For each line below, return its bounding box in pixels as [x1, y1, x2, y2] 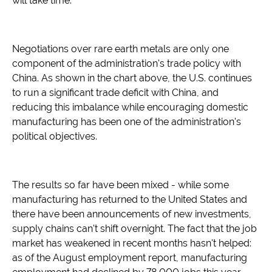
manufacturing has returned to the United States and [12, 194, 247, 206]
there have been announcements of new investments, [12, 208, 251, 220]
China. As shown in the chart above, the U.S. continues [12, 72, 252, 84]
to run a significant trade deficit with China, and [12, 87, 219, 99]
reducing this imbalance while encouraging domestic [12, 101, 248, 114]
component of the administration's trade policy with [12, 58, 241, 70]
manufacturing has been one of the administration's [12, 116, 241, 128]
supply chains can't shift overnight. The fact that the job [12, 223, 257, 235]
